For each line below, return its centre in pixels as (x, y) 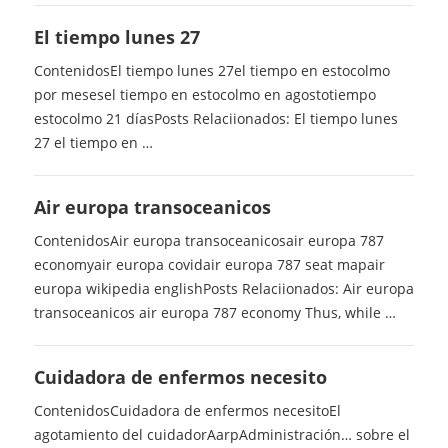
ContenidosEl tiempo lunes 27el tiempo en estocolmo (211, 71)
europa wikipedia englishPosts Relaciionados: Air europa (223, 289)
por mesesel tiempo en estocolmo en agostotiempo (204, 95)
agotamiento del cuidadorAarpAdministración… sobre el (221, 435)
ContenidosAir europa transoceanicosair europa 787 (208, 241)
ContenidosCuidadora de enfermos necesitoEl (187, 411)
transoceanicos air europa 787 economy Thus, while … (214, 313)
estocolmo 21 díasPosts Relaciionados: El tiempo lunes (215, 119)
